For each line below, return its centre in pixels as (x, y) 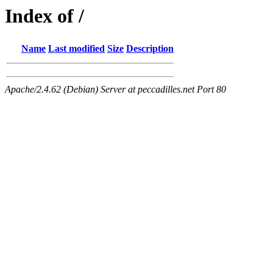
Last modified (76, 49)
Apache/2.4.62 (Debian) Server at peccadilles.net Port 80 (115, 90)
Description (150, 49)
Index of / (44, 16)
